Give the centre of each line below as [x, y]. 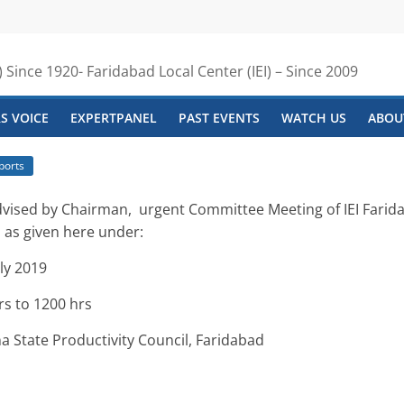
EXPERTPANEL [114, 118]
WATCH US [314, 118]
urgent [164, 209]
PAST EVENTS [219, 118]
